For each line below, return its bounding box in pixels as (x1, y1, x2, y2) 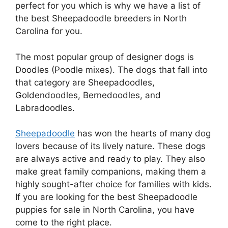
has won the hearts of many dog (75, 128, 211, 139)
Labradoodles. (15, 102, 77, 113)
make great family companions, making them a (15, 166, 206, 177)
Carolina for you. (15, 26, 82, 37)
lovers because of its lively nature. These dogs (15, 141, 206, 152)
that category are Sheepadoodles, (15, 77, 155, 88)
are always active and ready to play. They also (15, 154, 205, 164)
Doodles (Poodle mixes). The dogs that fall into (15, 64, 208, 75)
